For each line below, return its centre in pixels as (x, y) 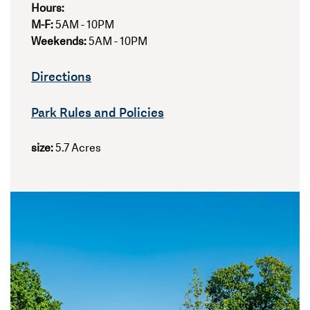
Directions (61, 76)
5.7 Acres (78, 148)
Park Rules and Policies (98, 112)
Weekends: (60, 41)
